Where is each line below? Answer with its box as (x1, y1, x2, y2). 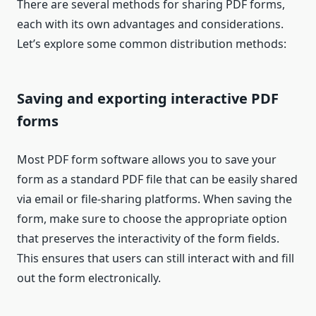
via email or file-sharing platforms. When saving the (17, 191, 292, 207)
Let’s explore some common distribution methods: (17, 36, 286, 52)
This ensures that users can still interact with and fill (17, 250, 294, 267)
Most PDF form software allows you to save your (17, 152, 276, 168)
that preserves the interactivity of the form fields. (17, 231, 279, 247)
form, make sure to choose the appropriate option (17, 211, 287, 227)
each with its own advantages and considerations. (17, 16, 284, 32)
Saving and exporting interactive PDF (17, 89, 279, 109)
